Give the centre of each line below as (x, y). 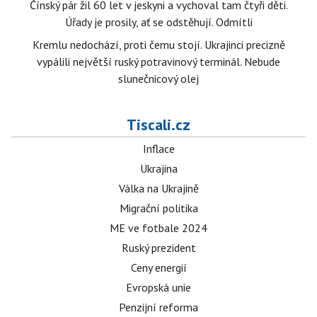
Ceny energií (158, 267)
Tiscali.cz (158, 125)
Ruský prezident (158, 248)
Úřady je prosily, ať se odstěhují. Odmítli (158, 22)
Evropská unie (158, 287)
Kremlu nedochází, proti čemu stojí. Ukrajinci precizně (158, 45)
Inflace (158, 149)
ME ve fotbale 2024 (158, 228)
